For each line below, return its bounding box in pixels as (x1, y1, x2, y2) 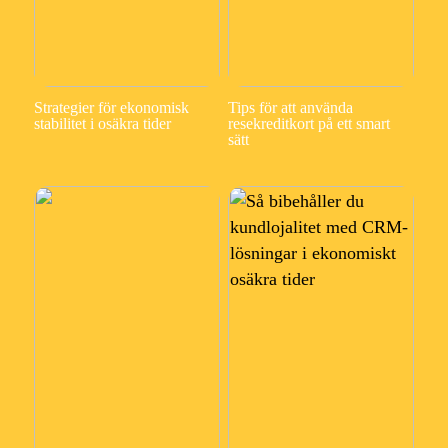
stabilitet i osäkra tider (33, 115, 171, 133)
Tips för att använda (227, 99, 353, 117)
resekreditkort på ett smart (227, 115, 390, 133)
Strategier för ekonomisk (33, 99, 189, 117)
